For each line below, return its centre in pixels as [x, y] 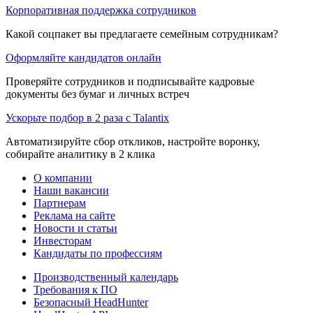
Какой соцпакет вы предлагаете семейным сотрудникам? [142, 34]
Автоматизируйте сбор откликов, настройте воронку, [133, 141]
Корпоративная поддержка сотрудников [101, 10]
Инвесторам [63, 240]
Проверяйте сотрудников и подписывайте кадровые [130, 81]
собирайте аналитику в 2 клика [80, 154]
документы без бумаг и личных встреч [97, 94]
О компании [63, 177]
